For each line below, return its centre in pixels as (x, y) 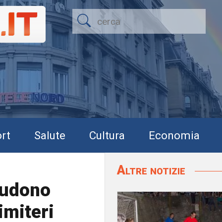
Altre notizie (153, 170)
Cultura (107, 135)
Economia (174, 135)
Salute (50, 135)
